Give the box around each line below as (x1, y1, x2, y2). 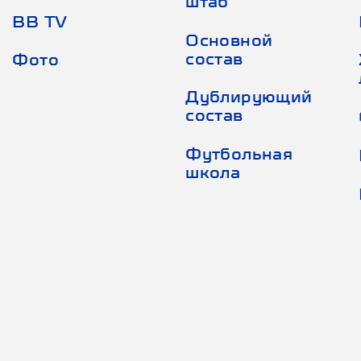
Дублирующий (185, 86, 313, 106)
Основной (185, 29, 273, 49)
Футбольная (185, 143, 293, 164)
